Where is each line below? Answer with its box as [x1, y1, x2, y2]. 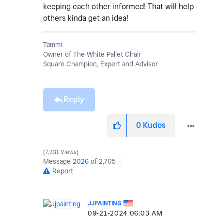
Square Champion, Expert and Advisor [43, 60, 158, 68]
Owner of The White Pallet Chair [43, 50, 141, 59]
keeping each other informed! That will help [43, 2, 194, 12]
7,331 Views [44, 149, 78, 156]
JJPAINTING [88, 200, 122, 207]
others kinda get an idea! [43, 14, 128, 23]
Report [52, 167, 73, 175]
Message [43, 157, 73, 166]
